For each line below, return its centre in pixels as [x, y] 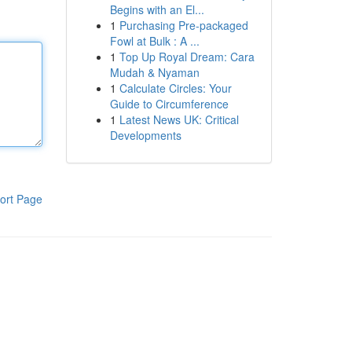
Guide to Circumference [169, 104]
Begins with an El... [157, 9]
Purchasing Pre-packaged [183, 25]
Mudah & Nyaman [154, 72]
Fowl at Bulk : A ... [154, 41]
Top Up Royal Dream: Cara [187, 57]
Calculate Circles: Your [175, 88]
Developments [145, 135]
